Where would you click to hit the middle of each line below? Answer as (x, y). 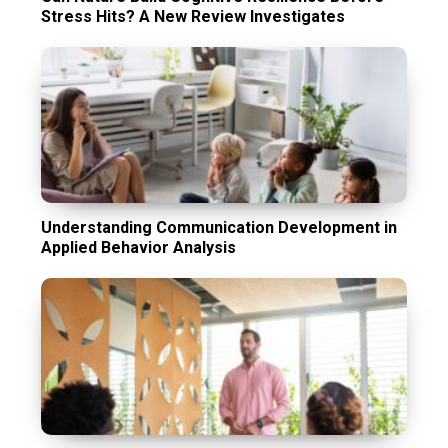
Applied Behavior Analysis (139, 248)
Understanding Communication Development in (219, 228)
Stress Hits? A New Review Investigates (193, 16)
